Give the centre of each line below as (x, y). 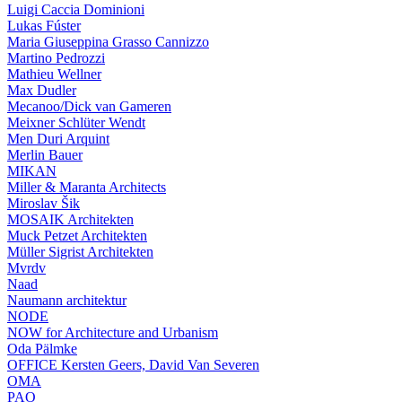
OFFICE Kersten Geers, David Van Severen (133, 365)
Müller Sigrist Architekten (80, 252)
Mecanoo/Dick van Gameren (89, 106)
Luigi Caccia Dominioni (76, 9)
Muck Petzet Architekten (77, 236)
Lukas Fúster (44, 26)
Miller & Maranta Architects (87, 187)
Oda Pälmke (42, 349)
